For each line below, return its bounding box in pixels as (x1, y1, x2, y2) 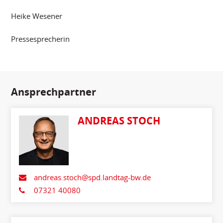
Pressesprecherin (11, 34, 70, 44)
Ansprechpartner (11, 85, 97, 99)
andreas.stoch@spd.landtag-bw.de (33, 172, 151, 182)
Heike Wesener (11, 10, 63, 21)
